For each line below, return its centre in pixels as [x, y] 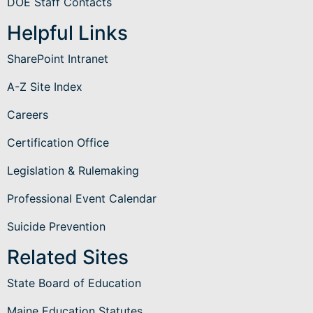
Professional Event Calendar [82, 198]
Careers [28, 114]
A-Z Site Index [45, 86]
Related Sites [68, 257]
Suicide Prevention [56, 226]
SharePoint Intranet [58, 58]
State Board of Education [74, 283]
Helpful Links [67, 32]
